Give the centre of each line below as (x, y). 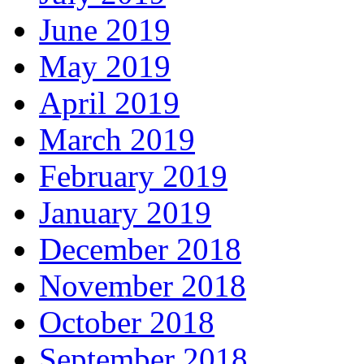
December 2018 (140, 249)
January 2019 (125, 213)
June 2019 (105, 30)
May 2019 (105, 67)
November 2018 (143, 286)
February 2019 (133, 176)
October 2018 (127, 323)
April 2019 (109, 103)
